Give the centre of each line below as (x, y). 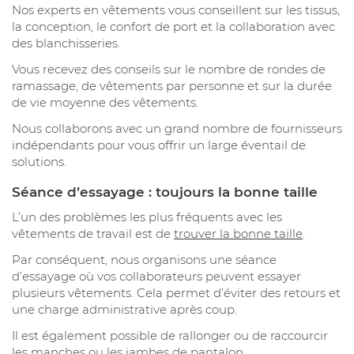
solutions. (39, 161)
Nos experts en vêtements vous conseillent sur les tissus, (176, 9)
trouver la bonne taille (238, 234)
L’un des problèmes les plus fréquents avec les (147, 217)
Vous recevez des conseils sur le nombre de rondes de (169, 69)
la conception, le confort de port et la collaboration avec (173, 26)
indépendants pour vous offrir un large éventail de (159, 145)
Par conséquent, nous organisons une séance (144, 260)
